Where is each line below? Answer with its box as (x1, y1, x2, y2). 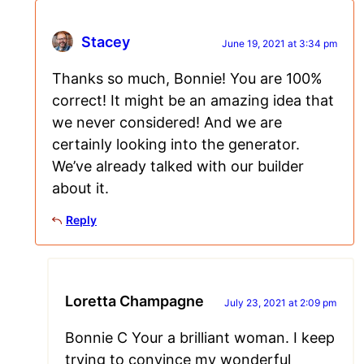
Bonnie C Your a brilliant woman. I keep (65, 329, 335, 347)
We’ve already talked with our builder (52, 158, 304, 175)
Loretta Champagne (65, 292, 204, 310)
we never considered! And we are (52, 114, 282, 132)
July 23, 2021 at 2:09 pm (224, 297, 336, 310)
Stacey (81, 33, 130, 51)
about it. (52, 180, 109, 197)
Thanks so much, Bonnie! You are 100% (52, 70, 323, 88)
